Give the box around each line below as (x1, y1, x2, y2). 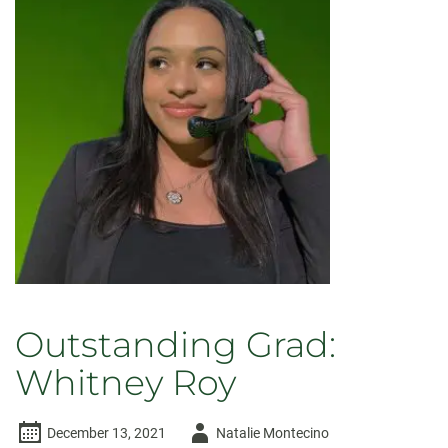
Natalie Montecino (216, 425, 329, 441)
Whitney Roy (15, 361, 236, 404)
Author (183, 424, 226, 440)
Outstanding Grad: (15, 323, 336, 366)
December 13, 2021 (47, 425, 166, 441)
